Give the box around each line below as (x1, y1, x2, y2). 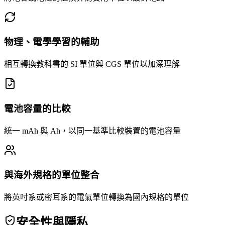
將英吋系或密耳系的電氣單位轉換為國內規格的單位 (4, 193, 189, 202)
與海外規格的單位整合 (4, 170, 99, 181)
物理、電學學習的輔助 (4, 37, 99, 48)
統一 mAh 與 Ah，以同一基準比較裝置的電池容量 (4, 126, 181, 135)
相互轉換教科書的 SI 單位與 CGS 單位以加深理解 (4, 60, 180, 69)
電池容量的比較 (4, 103, 71, 114)
